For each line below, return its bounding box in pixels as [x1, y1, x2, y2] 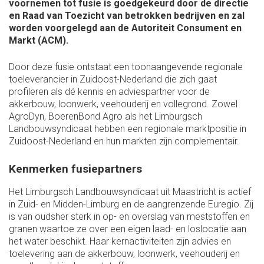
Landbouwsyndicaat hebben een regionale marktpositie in [9, 123, 246, 134]
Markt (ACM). [9, 35, 68, 46]
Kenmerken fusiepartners [9, 162, 142, 176]
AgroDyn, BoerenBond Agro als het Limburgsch [9, 111, 202, 122]
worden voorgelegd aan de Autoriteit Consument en [9, 22, 242, 34]
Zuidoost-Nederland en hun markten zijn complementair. [9, 136, 239, 147]
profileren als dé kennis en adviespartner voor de [9, 86, 210, 97]
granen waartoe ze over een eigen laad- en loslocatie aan [9, 223, 246, 235]
